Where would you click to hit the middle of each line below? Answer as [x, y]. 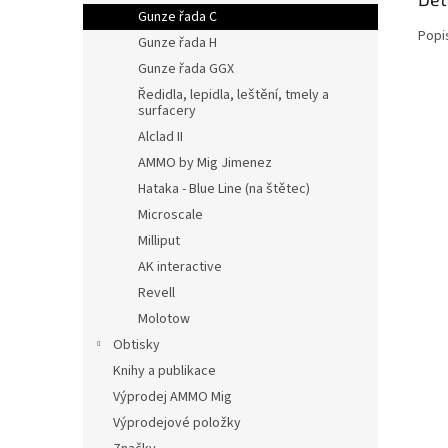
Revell [156, 293]
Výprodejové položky [177, 423]
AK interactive [180, 267]
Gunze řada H [177, 43]
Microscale [170, 215]
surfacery [167, 111]
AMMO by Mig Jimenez [205, 163]
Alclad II [160, 137]
